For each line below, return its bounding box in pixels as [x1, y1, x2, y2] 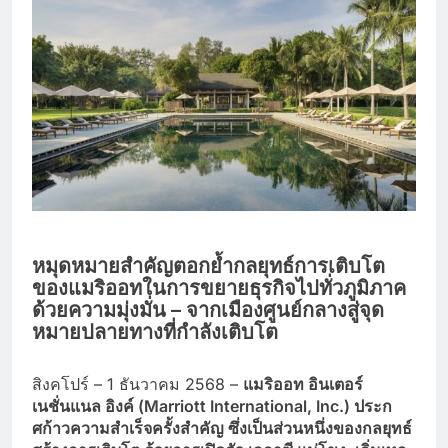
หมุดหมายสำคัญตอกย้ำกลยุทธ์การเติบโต [32, 253, 385, 278]
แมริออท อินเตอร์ [243, 373, 363, 394]
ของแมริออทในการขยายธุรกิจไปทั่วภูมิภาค [32, 275, 406, 300]
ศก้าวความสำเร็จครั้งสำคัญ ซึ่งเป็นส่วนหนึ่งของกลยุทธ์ [32, 417, 412, 438]
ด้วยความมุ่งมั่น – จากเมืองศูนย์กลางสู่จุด [32, 297, 384, 322]
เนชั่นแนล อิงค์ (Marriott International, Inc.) [32, 395, 354, 416]
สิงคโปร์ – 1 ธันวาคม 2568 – [32, 373, 243, 394]
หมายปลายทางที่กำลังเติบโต [32, 319, 278, 344]
